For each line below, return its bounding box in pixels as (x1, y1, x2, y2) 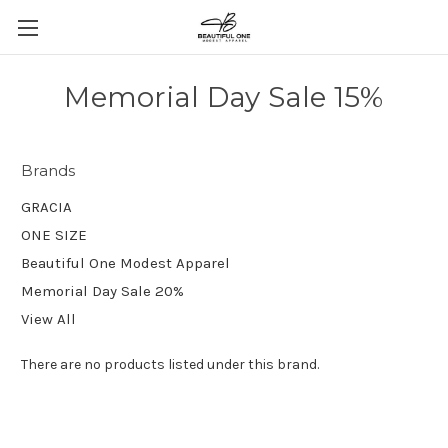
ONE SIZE (21, 225, 87, 244)
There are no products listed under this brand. (21, 355, 319, 373)
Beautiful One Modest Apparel (21, 253, 230, 272)
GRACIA (21, 197, 72, 216)
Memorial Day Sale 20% (21, 281, 184, 300)
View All (21, 309, 76, 328)
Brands (21, 161, 76, 180)
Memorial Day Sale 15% (64, 80, 384, 114)
